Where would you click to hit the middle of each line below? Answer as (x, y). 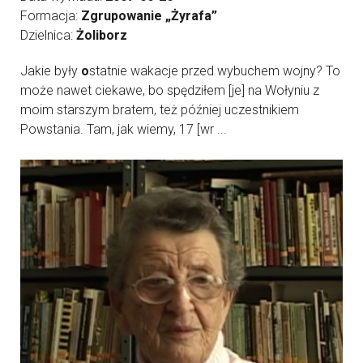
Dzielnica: (48, 35)
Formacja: (51, 16)
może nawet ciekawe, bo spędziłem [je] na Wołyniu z (170, 90)
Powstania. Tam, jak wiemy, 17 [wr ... (124, 129)
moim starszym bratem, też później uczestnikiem (160, 110)
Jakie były (51, 71)
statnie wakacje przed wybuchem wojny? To (215, 71)
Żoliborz (102, 35)
